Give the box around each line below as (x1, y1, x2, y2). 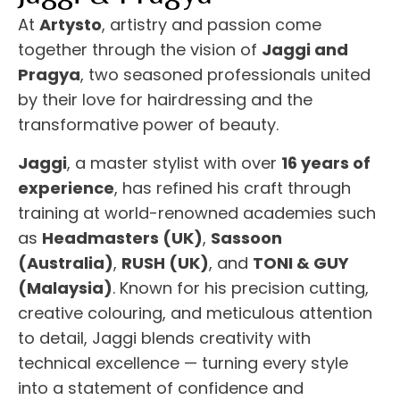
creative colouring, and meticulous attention (18, 302, 372, 325)
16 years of (281, 152, 371, 175)
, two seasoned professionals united (80, 63, 371, 87)
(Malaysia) (18, 277, 112, 300)
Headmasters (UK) (42, 227, 203, 250)
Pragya (18, 63, 80, 87)
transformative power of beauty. (18, 113, 279, 137)
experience (18, 177, 114, 200)
